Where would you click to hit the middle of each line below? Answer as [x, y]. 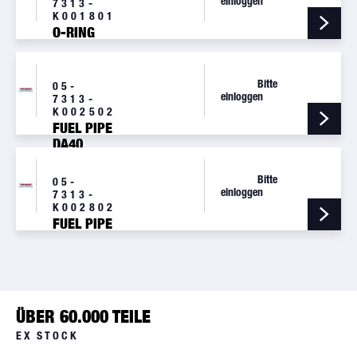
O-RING [73, 33]
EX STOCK [47, 335]
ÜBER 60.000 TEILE [83, 316]
